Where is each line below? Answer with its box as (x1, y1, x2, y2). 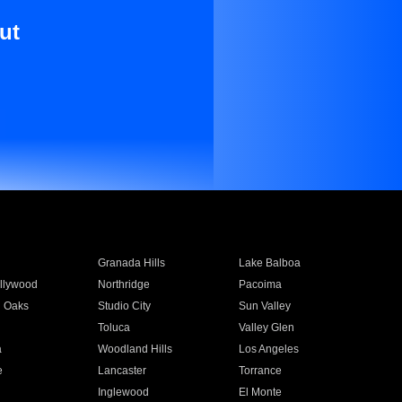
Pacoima (239, 278, 283, 291)
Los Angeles (239, 343, 300, 355)
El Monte (239, 386, 283, 398)
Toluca (97, 321, 130, 334)
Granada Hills (97, 257, 165, 269)
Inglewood (97, 386, 149, 398)
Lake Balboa (239, 257, 301, 269)
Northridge (97, 278, 150, 291)
